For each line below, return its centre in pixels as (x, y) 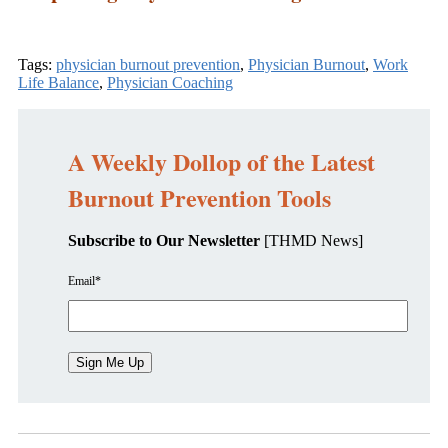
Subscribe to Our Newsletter (164, 240)
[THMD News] (311, 240)
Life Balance (58, 82)
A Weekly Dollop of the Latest (221, 161)
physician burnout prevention (148, 64)
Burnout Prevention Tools (203, 197)
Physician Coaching (170, 82)
